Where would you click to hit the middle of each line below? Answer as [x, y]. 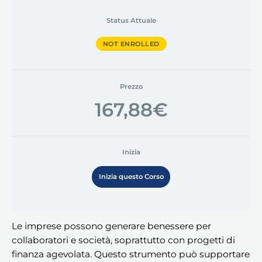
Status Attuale [131, 20]
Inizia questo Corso [131, 177]
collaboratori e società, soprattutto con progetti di [123, 240]
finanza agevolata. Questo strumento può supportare [131, 254]
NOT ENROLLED [131, 44]
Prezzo [131, 86]
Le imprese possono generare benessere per [111, 226]
